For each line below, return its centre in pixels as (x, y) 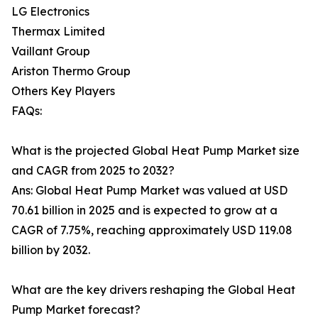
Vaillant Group (51, 51)
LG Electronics (50, 11)
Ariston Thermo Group (71, 71)
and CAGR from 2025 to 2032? (93, 170)
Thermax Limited (58, 31)
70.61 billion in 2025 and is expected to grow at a (144, 210)
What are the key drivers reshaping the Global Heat (153, 289)
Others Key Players (63, 91)
